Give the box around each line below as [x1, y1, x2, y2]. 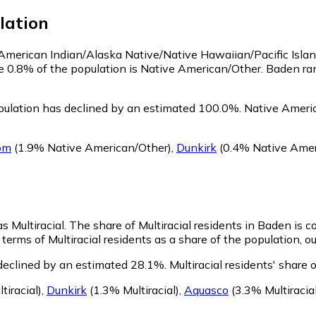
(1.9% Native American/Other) [11, 140, 171, 154]
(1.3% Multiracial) [87, 282, 179, 297]
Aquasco [184, 282, 229, 297]
